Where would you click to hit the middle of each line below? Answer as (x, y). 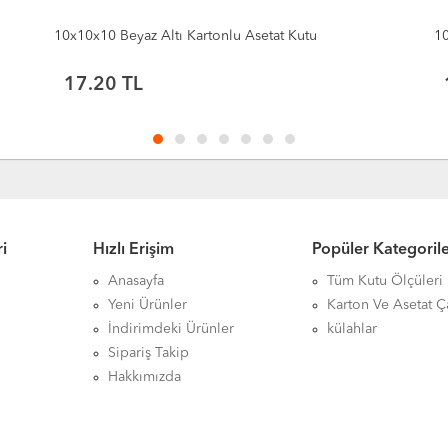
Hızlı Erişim (133, 250)
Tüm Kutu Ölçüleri (385, 281)
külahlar (352, 329)
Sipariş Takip (148, 353)
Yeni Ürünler (147, 305)
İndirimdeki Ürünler (170, 329)
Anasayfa (135, 281)
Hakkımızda (144, 377)
